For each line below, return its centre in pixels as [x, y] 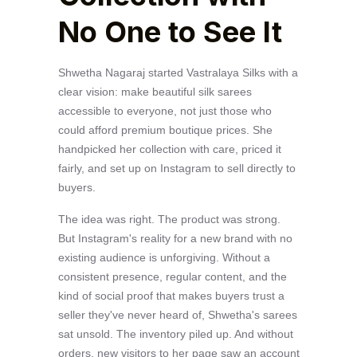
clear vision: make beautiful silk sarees [155, 91]
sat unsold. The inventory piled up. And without [175, 333]
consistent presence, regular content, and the [172, 276]
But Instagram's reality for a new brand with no [175, 238]
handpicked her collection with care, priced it [169, 149]
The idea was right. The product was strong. [169, 219]
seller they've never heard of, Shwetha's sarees [177, 314]
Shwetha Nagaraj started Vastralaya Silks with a [178, 72]
